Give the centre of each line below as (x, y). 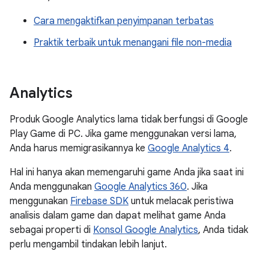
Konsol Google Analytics (146, 230)
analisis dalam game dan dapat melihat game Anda (118, 216)
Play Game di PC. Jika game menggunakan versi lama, (123, 134)
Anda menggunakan (52, 187)
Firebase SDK (99, 201)
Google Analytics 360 (141, 187)
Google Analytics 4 (189, 148)
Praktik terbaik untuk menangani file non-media (133, 43)
